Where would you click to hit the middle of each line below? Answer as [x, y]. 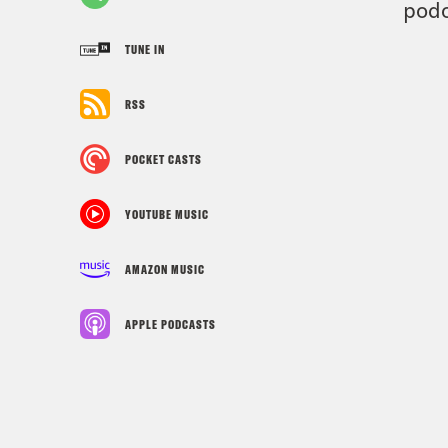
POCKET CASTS [163, 159]
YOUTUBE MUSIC [167, 214]
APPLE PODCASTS [170, 324]
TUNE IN [145, 49]
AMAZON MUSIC [165, 269]
